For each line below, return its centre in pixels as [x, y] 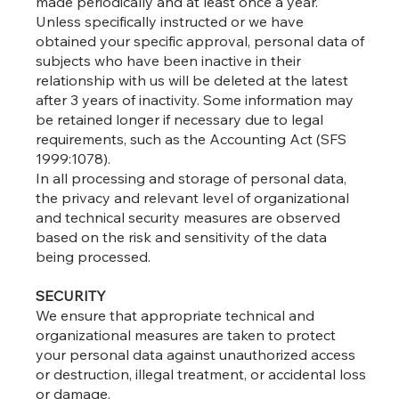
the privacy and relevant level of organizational [193, 198]
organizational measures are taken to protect [186, 335]
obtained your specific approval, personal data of [200, 41]
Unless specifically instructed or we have [170, 22]
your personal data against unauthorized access [196, 355]
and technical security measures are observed [188, 218]
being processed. [94, 257]
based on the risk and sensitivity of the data [182, 237]
